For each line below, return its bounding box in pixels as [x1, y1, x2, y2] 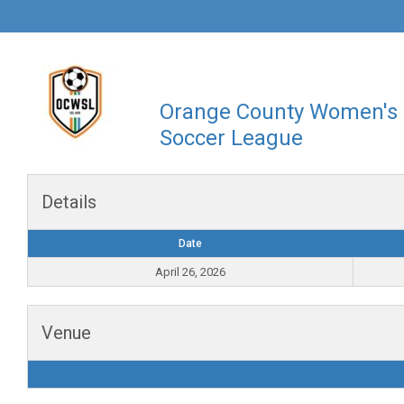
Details [41, 191, 96, 213]
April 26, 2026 [155, 265, 225, 279]
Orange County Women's [160, 99, 398, 124]
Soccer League [160, 125, 303, 151]
